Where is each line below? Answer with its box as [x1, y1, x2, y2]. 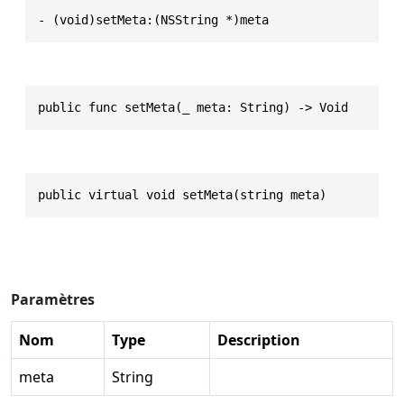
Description [217, 329, 300, 350]
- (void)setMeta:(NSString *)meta [38, 12, 269, 27]
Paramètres [11, 289, 95, 309]
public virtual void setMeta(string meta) [38, 187, 326, 202]
